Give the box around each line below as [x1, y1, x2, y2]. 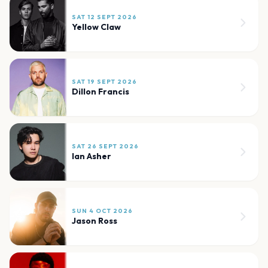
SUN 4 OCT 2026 [72, 207, 133, 215]
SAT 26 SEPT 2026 [72, 142, 139, 151]
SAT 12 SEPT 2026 [72, 13, 137, 22]
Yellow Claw [72, 22, 121, 33]
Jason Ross [72, 215, 117, 227]
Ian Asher [72, 151, 111, 162]
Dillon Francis [72, 86, 129, 98]
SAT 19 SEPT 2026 [72, 78, 137, 86]
